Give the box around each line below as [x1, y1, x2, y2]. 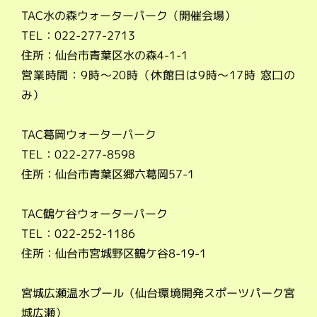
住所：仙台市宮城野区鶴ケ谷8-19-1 [21, 245, 207, 262]
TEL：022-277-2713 [21, 27, 136, 44]
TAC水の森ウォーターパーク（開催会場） [21, 7, 236, 24]
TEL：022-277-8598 [21, 146, 136, 163]
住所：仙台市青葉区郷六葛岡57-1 [21, 166, 195, 183]
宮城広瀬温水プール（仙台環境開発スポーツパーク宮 [21, 284, 296, 301]
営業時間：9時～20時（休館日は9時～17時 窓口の [21, 67, 296, 83]
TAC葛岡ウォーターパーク [21, 126, 157, 143]
